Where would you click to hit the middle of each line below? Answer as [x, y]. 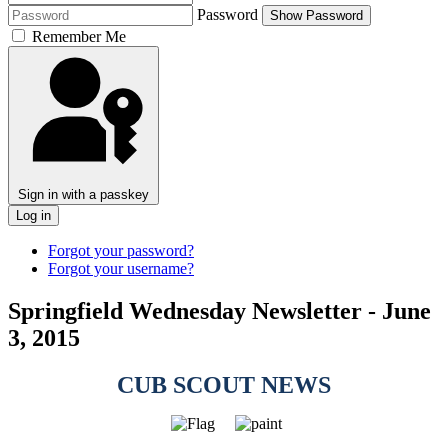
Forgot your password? [121, 250]
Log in [33, 215]
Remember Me [79, 36]
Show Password [316, 15]
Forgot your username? [121, 268]
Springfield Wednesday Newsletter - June [219, 310]
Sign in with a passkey [83, 194]
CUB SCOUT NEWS [224, 384]
